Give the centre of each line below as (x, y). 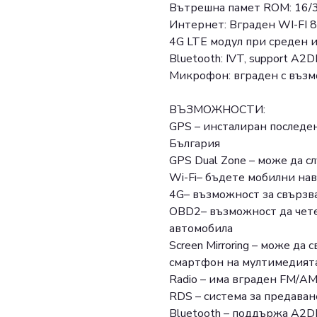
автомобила (201, 229)
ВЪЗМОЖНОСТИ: (217, 110)
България (195, 144)
